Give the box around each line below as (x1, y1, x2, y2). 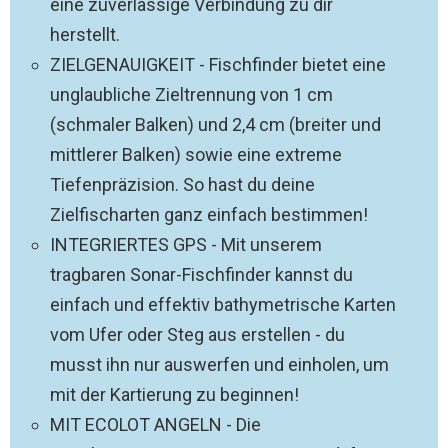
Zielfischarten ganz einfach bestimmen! (50, 204, 368, 225)
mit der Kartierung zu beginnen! (50, 384, 299, 405)
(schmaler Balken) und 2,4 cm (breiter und (50, 114, 381, 135)
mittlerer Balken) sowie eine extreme (50, 144, 342, 165)
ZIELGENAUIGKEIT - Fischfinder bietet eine (50, 54, 386, 75)
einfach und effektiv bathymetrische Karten (50, 294, 396, 315)
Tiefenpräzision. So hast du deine (50, 174, 315, 195)
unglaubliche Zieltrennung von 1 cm (50, 84, 333, 105)
